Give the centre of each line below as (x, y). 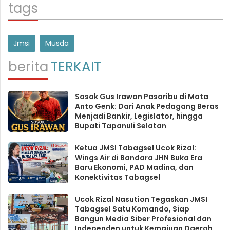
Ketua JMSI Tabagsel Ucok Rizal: (135, 148)
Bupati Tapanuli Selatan (120, 126)
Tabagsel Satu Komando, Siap (132, 209)
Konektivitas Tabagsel (117, 177)
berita (28, 67)
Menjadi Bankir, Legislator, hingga (139, 116)
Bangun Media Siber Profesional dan (143, 219)
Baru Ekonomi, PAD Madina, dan (134, 168)
